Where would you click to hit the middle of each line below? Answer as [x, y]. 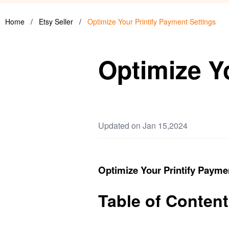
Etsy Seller [57, 21]
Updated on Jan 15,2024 [143, 125]
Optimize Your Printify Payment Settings [152, 21]
